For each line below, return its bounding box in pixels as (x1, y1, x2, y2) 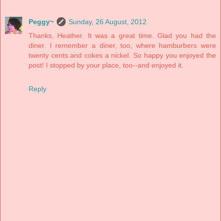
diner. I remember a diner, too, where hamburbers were (29, 41, 216, 49)
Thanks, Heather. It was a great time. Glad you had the (29, 31, 216, 39)
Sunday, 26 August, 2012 (69, 17, 147, 26)
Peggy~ (29, 17, 54, 26)
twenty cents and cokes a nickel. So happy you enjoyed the (29, 51, 216, 59)
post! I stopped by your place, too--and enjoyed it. (29, 61, 184, 69)
